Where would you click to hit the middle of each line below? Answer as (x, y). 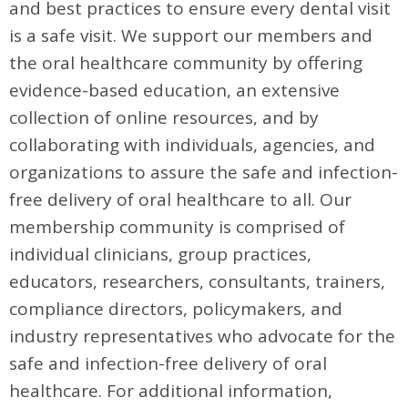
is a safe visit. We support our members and (191, 36)
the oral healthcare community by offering (186, 63)
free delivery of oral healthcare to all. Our (180, 199)
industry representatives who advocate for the (202, 336)
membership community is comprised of (177, 227)
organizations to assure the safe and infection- (204, 172)
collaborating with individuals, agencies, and (192, 145)
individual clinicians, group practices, (160, 254)
